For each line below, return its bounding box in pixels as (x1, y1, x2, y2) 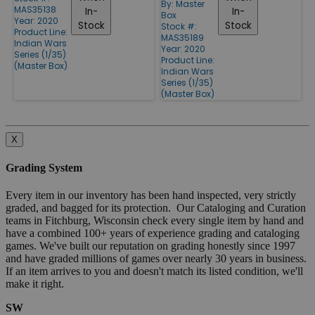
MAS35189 (161, 31, 204, 44)
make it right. (6, 278, 64, 290)
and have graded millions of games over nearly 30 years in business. (6, 252, 309, 265)
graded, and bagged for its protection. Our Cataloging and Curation (6, 202, 306, 214)
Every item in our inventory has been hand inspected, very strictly (6, 189, 296, 202)
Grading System (6, 162, 82, 174)
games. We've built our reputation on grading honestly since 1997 (6, 240, 295, 252)
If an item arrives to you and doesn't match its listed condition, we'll (6, 265, 303, 278)
